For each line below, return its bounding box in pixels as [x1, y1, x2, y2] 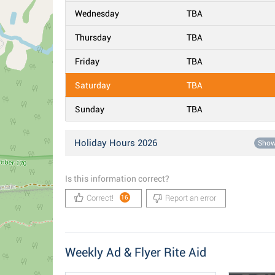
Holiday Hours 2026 [74, 137, 157, 149]
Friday [75, 56, 99, 66]
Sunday [75, 104, 104, 114]
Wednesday [75, 9, 119, 18]
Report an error [165, 193, 216, 203]
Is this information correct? [65, 174, 169, 184]
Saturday [75, 80, 110, 90]
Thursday [75, 33, 111, 42]
